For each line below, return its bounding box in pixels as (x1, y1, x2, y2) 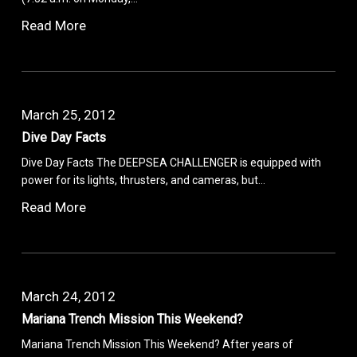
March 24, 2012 (22, 288, 116, 304)
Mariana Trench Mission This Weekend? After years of (22, 337, 294, 351)
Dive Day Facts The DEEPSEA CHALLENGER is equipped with (22, 155, 322, 169)
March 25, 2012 (22, 106, 116, 123)
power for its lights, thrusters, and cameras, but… (22, 173, 266, 186)
